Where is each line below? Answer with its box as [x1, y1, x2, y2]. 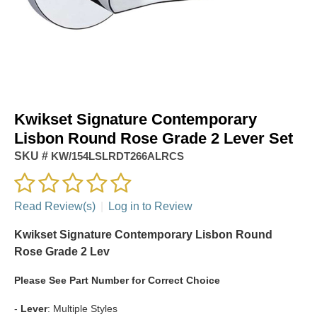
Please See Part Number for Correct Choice [14, 274, 220, 286]
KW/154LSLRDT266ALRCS [48, 149, 184, 162]
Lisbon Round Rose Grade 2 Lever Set [14, 129, 293, 147]
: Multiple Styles [47, 302, 117, 314]
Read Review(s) [14, 200, 96, 212]
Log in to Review [108, 200, 192, 212]
